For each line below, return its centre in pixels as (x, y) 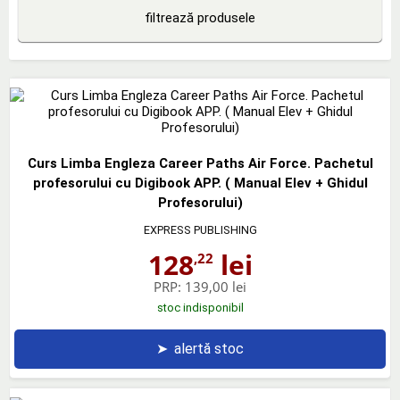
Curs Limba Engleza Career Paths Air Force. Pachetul (200, 163)
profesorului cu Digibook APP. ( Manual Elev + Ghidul (200, 183)
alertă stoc (209, 348)
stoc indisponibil (200, 307)
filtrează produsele (200, 18)
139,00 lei (216, 286)
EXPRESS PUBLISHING (200, 229)
